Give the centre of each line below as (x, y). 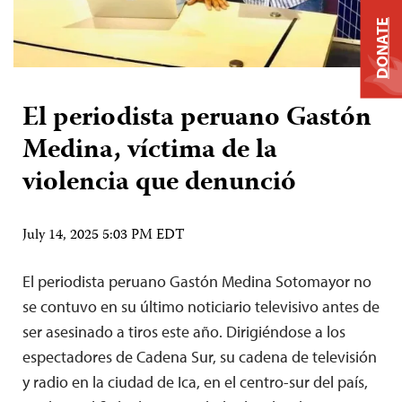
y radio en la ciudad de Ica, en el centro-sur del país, (195, 381)
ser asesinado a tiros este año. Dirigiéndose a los (184, 331)
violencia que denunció (159, 183)
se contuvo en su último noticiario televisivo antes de (201, 306)
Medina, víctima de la (150, 151)
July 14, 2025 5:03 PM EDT (104, 236)
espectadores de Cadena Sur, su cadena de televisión (200, 356)
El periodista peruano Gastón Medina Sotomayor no (197, 281)
